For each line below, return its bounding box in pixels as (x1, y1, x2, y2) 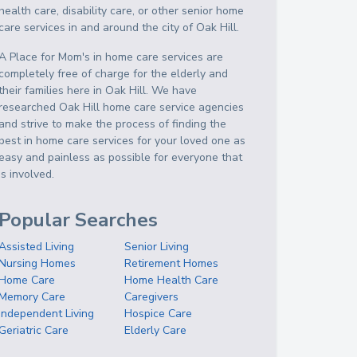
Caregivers (124, 289, 179, 304)
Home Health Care (124, 273, 219, 288)
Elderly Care (124, 323, 187, 338)
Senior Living (124, 239, 190, 254)
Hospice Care (124, 306, 193, 321)
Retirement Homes (124, 256, 219, 271)
